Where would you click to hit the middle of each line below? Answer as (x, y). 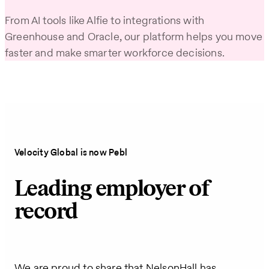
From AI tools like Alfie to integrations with (105, 20)
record (46, 212)
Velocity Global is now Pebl (71, 153)
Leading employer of (112, 189)
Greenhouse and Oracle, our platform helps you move (134, 37)
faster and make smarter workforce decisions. (115, 53)
